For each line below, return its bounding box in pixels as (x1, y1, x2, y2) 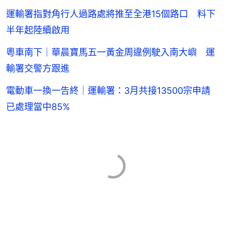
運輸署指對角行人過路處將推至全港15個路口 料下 (6, 9, 215, 20)
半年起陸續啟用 (6, 25, 70, 36)
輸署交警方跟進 (6, 63, 70, 74)
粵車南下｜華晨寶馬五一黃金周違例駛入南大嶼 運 (6, 47, 215, 58)
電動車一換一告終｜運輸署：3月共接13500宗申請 (6, 85, 219, 96)
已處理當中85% (6, 101, 70, 112)
